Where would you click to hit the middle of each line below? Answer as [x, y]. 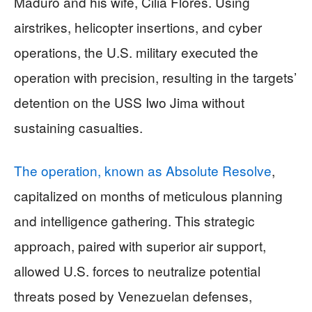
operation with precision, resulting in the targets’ [155, 77]
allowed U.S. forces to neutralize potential [137, 271]
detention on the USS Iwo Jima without [129, 102]
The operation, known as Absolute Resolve [143, 170]
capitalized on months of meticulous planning [148, 195]
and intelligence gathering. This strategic [134, 220]
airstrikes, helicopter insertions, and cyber [138, 27]
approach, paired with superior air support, [140, 245]
